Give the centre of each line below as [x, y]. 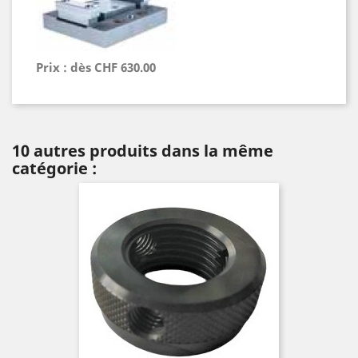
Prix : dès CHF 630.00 [96, 68]
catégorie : [54, 169]
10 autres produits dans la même [143, 151]
